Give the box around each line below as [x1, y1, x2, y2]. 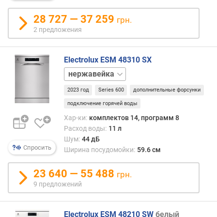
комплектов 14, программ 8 [89, 114, 179, 122]
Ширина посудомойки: [64, 146, 135, 154]
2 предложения [33, 26, 82, 34]
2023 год [67, 87, 89, 93]
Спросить [22, 144, 51, 152]
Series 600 [98, 87, 124, 93]
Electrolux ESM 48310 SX [64, 55, 152, 65]
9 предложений [33, 180, 82, 188]
